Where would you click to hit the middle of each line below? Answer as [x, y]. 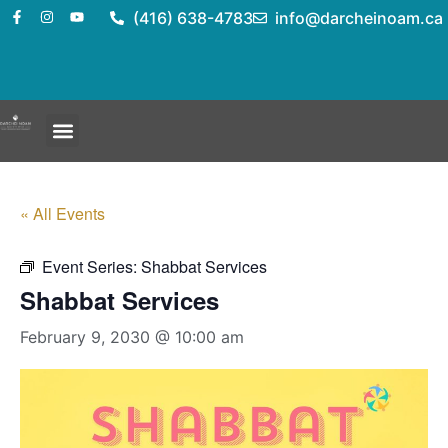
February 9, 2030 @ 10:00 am [132, 337]
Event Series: [91, 266]
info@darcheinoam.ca [359, 17]
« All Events [62, 213]
